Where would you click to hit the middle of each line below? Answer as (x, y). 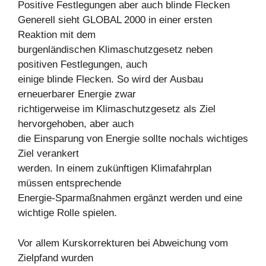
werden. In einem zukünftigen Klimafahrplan (115, 168)
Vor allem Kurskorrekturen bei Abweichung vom (123, 243)
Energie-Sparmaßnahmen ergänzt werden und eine (130, 198)
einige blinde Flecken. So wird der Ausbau (110, 79)
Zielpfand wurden (56, 258)
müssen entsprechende (69, 183)
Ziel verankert (48, 153)
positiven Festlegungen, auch (83, 64)
